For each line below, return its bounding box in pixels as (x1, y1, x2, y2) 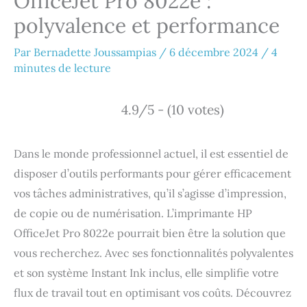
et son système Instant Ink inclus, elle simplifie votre (14, 266, 279, 280)
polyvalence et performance (14, 12, 280, 39)
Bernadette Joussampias (34, 45, 159, 60)
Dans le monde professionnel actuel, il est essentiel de (14, 147, 288, 161)
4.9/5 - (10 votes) (121, 101, 224, 119)
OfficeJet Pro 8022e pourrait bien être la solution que (14, 226, 286, 241)
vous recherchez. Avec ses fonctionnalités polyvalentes (14, 246, 293, 260)
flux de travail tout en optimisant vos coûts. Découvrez (14, 286, 291, 300)
